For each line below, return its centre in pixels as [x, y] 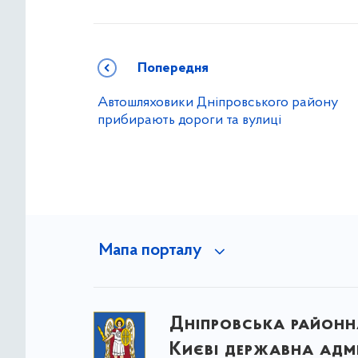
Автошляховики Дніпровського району [218, 103]
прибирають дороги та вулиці [189, 121]
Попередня [173, 69]
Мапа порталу [150, 251]
